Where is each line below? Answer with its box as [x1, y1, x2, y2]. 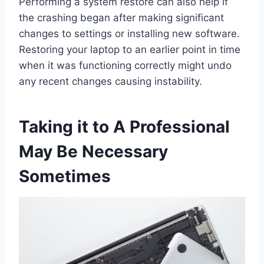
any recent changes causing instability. [19, 75, 202, 87]
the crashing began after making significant [19, 11, 224, 24]
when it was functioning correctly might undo [19, 59, 232, 71]
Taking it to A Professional [19, 116, 230, 137]
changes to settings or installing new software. [19, 27, 240, 39]
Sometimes [19, 166, 111, 186]
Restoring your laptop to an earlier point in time [19, 43, 240, 55]
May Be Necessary [19, 141, 168, 161]
